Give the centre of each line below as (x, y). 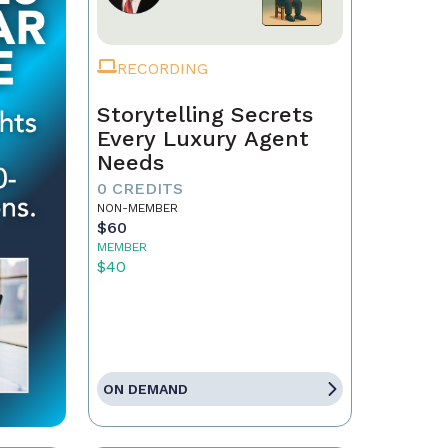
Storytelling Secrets (204, 114)
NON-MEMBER (137, 208)
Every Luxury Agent (202, 138)
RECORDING (162, 68)
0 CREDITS (139, 188)
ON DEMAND (145, 389)
